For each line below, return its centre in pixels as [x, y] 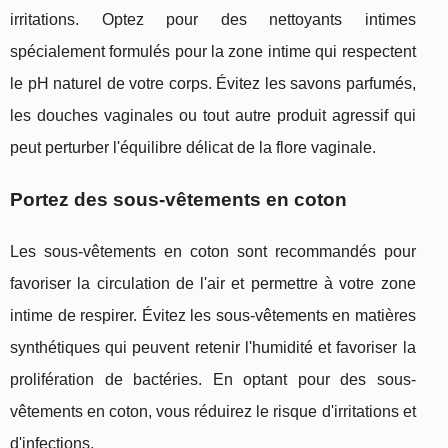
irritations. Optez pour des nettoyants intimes [213, 19]
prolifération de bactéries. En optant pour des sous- [213, 379]
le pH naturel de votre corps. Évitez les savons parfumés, [213, 83]
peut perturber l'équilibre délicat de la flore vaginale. [193, 147]
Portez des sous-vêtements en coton [178, 199]
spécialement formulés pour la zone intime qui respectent [213, 51]
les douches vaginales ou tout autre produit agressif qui [213, 115]
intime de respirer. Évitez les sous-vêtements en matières [213, 315]
